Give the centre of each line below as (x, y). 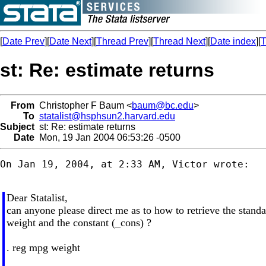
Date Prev (23, 41)
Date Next (70, 41)
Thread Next (179, 41)
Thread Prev (122, 41)
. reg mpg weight (43, 247)
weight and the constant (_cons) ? (79, 222)
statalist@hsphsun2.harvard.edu (107, 116)
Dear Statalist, (37, 197)
